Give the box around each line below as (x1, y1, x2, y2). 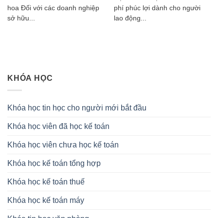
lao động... (113, 15, 146, 22)
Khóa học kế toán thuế (7, 177, 85, 186)
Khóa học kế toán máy (7, 196, 84, 204)
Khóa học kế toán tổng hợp (7, 159, 101, 167)
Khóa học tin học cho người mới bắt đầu (7, 103, 146, 112)
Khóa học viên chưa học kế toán (7, 140, 119, 149)
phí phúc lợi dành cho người (113, 4, 200, 12)
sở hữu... (7, 15, 35, 22)
